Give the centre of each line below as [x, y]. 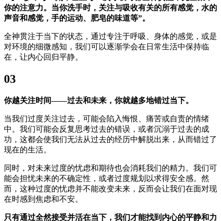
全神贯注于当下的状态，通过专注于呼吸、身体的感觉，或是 [110, 37]
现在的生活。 [28, 150]
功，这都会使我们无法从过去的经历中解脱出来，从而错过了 [110, 140]
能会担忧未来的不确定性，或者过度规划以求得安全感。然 [107, 179]
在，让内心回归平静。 [43, 57]
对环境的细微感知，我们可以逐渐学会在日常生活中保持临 [107, 47]
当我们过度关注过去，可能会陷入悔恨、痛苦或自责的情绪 [107, 119]
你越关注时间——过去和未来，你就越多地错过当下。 [99, 101]
